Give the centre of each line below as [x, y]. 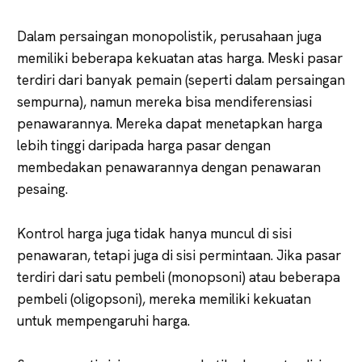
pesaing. [42, 189]
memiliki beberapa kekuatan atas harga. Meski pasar [180, 58]
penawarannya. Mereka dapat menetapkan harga [170, 123]
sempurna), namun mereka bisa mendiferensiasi [164, 101]
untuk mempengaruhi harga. [103, 320]
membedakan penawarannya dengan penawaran [169, 167]
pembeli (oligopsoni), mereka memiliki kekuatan [164, 299]
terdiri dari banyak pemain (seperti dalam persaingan [181, 80]
